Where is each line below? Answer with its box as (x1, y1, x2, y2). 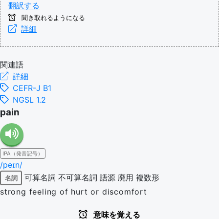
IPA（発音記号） (2, 150, 43, 157)
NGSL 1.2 (13, 95, 46, 105)
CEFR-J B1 (13, 83, 51, 93)
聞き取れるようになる (20, 14, 85, 22)
